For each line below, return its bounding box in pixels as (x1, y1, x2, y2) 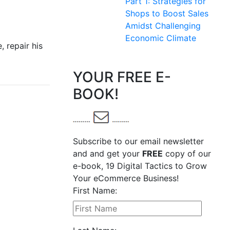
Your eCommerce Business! (73, 173, 179, 183)
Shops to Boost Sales (125, 8, 208, 18)
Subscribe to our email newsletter (73, 136, 204, 146)
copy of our (163, 148, 211, 159)
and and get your (73, 148, 142, 159)
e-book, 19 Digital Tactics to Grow (73, 161, 207, 171)
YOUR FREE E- (73, 68, 171, 86)
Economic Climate (125, 33, 196, 43)
